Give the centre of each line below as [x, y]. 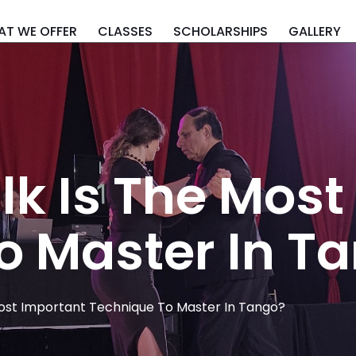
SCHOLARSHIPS [221, 31]
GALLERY [315, 31]
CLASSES [125, 31]
